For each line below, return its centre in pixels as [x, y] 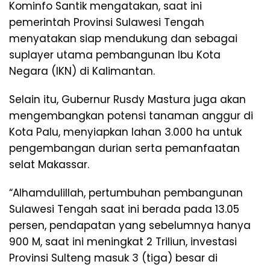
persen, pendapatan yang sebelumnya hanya [130, 226]
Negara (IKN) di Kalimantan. [82, 71]
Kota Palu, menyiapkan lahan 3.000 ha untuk [125, 132]
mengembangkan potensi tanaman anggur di [131, 116]
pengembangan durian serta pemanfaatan [124, 149]
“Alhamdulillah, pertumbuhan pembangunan [126, 193]
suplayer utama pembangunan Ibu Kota [115, 55]
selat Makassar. [49, 165]
